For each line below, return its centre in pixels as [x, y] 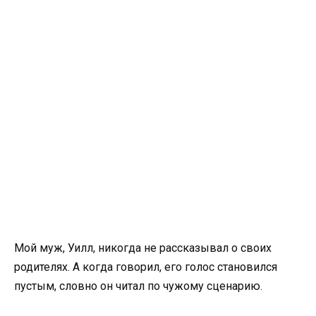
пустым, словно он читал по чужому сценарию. [138, 286]
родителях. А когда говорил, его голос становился [146, 267]
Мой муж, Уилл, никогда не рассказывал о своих [143, 248]
